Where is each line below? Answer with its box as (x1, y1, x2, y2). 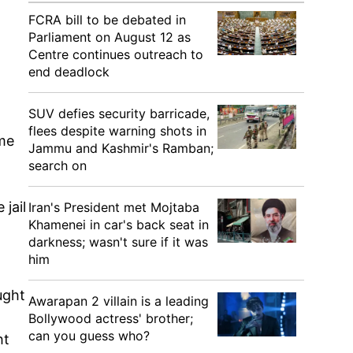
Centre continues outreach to (28, 46, 203, 62)
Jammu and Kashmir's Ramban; (28, 140, 214, 156)
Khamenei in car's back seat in (28, 217, 209, 232)
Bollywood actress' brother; (28, 310, 193, 326)
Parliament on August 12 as (28, 29, 191, 45)
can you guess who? (28, 328, 150, 344)
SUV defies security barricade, (28, 106, 210, 121)
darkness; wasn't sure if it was (28, 234, 208, 250)
